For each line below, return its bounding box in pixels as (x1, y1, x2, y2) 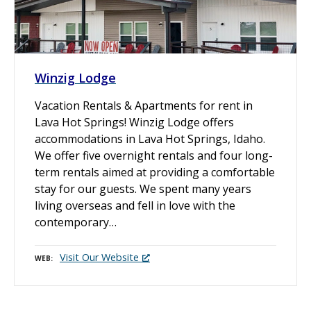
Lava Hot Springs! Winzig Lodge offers (35, 114, 234, 130)
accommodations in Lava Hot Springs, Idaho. (35, 131, 265, 146)
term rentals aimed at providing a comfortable (35, 164, 275, 180)
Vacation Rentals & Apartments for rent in (35, 97, 253, 113)
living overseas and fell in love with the (35, 197, 235, 213)
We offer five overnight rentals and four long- (35, 147, 273, 163)
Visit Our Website (60, 251, 139, 264)
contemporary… (35, 214, 117, 230)
